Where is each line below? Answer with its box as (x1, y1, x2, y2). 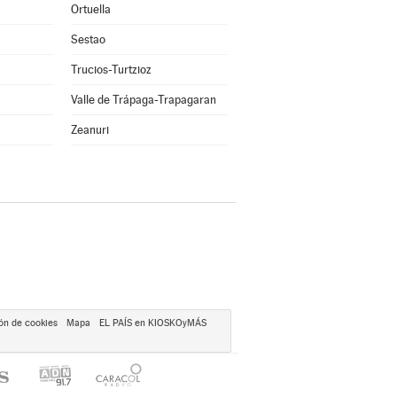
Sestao (70, 33, 105, 46)
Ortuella (70, 3, 111, 16)
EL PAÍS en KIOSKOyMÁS (98, 317, 206, 329)
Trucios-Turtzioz (70, 63, 152, 76)
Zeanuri (70, 123, 109, 136)
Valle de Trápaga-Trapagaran (70, 93, 216, 106)
